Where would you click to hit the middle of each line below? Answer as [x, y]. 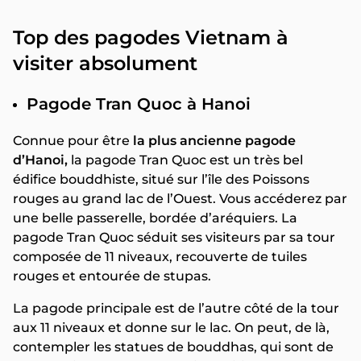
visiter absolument [105, 63]
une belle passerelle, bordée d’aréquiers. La [155, 218]
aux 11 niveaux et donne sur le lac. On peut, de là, [171, 327]
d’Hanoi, [40, 160]
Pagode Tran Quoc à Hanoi [139, 104]
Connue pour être [73, 140]
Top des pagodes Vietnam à [151, 37]
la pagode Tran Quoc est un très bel [185, 160]
